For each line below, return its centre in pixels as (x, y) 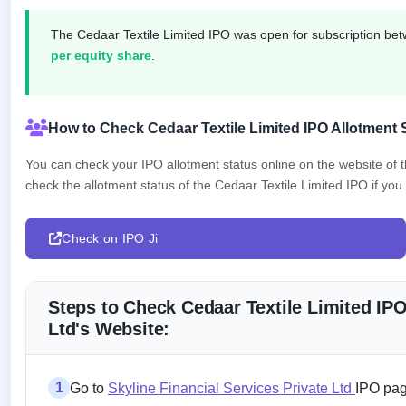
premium (75, 151)
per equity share (101, 55)
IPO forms (77, 292)
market (70, 135)
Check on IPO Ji (110, 238)
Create (70, 243)
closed (70, 14)
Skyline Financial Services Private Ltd (232, 388)
